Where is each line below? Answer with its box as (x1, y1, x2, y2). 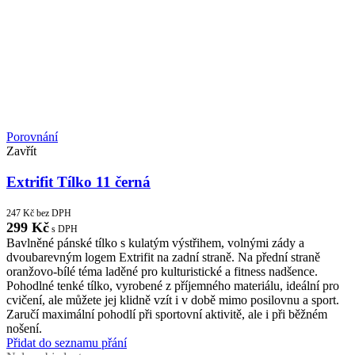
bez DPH (34, 208, 71, 219)
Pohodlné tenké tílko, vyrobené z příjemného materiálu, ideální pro (6, 279, 339, 293)
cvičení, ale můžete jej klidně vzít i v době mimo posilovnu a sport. (6, 293, 339, 307)
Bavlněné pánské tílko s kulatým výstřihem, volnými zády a (6, 236, 304, 250)
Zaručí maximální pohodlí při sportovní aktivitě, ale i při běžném (6, 307, 327, 322)
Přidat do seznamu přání (6, 336, 127, 350)
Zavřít (6, 143, 36, 158)
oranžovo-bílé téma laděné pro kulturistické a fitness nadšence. (6, 265, 318, 279)
